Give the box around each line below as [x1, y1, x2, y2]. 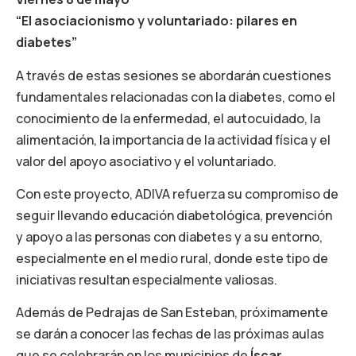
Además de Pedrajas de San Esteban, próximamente [16, 304, 328, 322]
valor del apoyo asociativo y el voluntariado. [16, 152, 277, 170]
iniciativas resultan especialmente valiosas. [16, 271, 277, 289]
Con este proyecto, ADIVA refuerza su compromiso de [16, 185, 339, 203]
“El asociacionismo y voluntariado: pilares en [16, 12, 297, 30]
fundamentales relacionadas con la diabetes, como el [16, 87, 335, 106]
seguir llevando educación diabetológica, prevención [16, 207, 332, 225]
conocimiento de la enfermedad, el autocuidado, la [16, 109, 320, 127]
